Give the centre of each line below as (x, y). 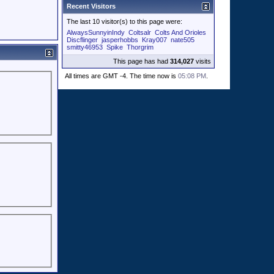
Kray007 (154, 40)
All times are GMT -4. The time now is (121, 76)
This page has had (142, 61)
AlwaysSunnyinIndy (96, 32)
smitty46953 (85, 47)
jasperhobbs (120, 40)
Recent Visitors (91, 6)
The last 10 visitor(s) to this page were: (124, 21)
